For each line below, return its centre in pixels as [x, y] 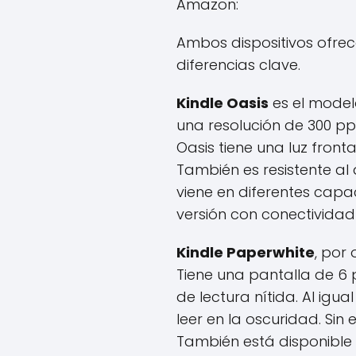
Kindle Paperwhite [246, 252]
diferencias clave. [238, 64]
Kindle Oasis [222, 103]
